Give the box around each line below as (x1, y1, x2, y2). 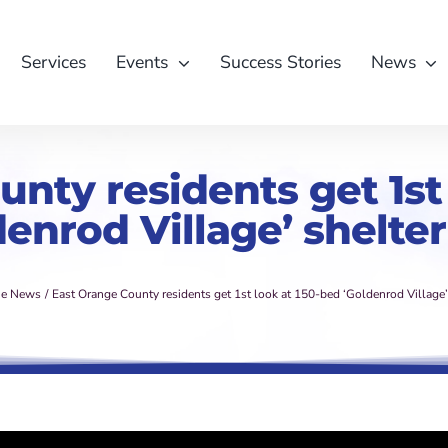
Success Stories (219, 50, 341, 74)
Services (21, 50, 87, 74)
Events (116, 50, 169, 74)
